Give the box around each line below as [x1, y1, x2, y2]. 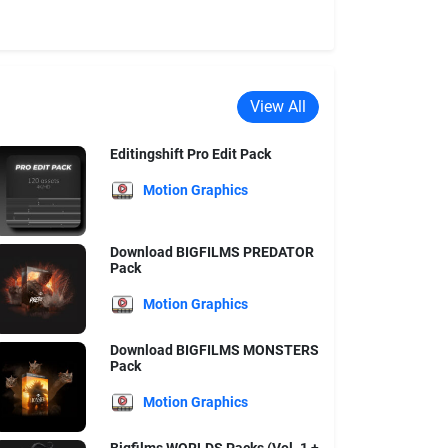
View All [250, 97, 306, 116]
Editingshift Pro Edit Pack [109, 146, 271, 162]
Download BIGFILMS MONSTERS [109, 342, 319, 358]
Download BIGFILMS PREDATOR [109, 244, 314, 260]
